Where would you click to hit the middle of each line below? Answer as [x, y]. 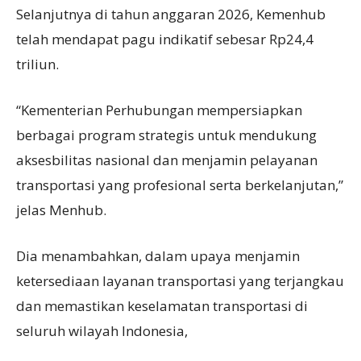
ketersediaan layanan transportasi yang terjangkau [180, 281]
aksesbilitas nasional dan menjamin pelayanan [167, 160]
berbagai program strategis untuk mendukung [166, 135]
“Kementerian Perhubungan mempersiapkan [159, 110]
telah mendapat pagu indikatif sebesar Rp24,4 [165, 39]
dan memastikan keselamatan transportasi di [162, 306]
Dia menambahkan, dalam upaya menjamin [158, 256]
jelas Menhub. [61, 210]
